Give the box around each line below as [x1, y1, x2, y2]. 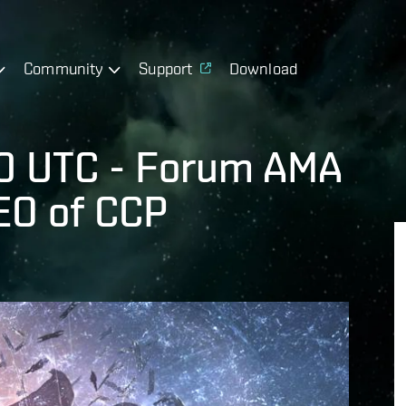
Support [139, 58, 193, 78]
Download [228, 58, 298, 78]
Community [24, 58, 104, 78]
